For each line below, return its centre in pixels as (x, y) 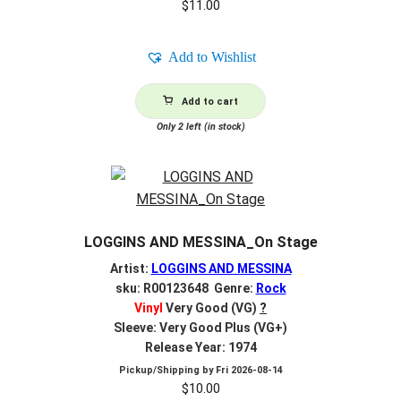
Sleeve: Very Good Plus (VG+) (200, 327)
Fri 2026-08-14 (249, 370)
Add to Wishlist (212, 56)
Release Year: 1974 (200, 347)
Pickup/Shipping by (167, 370)
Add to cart (210, 101)
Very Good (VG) (210, 307)
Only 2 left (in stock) (200, 126)
